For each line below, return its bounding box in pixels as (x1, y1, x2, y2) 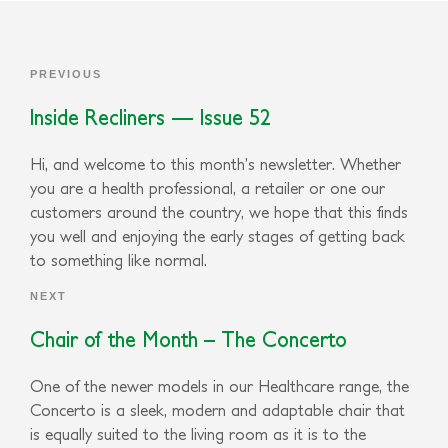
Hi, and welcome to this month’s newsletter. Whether (30, 154, 401, 173)
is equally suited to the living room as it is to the (30, 424, 366, 443)
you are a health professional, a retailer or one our (30, 178, 385, 197)
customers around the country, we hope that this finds (30, 202, 408, 221)
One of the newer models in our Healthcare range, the (30, 376, 409, 395)
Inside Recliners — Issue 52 (30, 104, 271, 128)
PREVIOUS (30, 67, 102, 80)
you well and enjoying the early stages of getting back (30, 226, 405, 245)
